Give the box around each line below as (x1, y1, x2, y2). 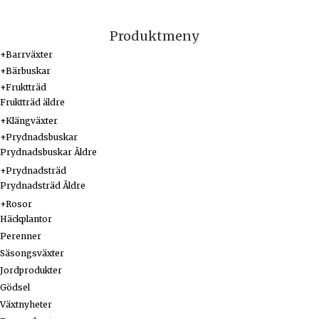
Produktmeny (110, 28, 199, 45)
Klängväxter (6, 115, 58, 127)
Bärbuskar (6, 66, 51, 77)
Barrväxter (6, 49, 53, 61)
